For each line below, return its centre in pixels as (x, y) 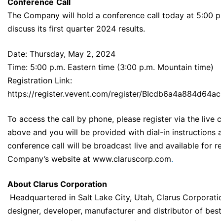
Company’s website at (50, 159)
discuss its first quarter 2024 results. (76, 29)
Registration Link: (40, 81)
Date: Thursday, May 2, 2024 (61, 54)
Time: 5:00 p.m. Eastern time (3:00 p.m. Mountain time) (110, 67)
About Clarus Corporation (57, 184)
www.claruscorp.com (132, 159)
